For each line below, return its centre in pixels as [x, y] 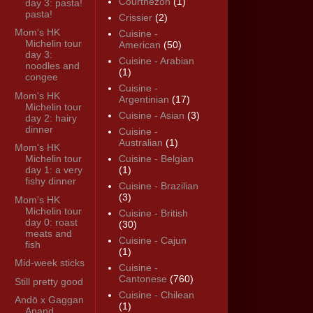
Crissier [135, 18]
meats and [48, 233]
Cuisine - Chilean [156, 295]
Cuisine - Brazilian [158, 186]
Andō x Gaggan [49, 300]
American [139, 45]
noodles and [52, 66]
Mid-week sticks [49, 263]
